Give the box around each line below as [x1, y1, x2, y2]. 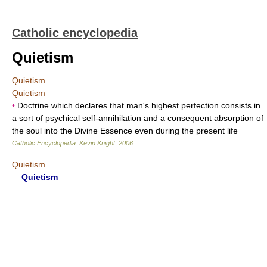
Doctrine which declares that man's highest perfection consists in [15, 101, 260, 110]
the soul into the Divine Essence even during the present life [12, 126, 238, 135]
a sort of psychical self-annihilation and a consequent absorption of [12, 113, 263, 123]
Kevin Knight [79, 139, 115, 147]
